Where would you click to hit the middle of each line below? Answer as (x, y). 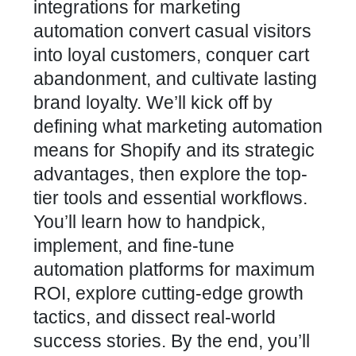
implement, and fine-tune (134, 246)
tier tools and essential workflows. (170, 198)
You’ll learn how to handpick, (149, 222)
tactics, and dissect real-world (155, 317)
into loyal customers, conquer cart (171, 55)
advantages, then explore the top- (170, 174)
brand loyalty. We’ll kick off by (153, 103)
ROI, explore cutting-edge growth (168, 293)
